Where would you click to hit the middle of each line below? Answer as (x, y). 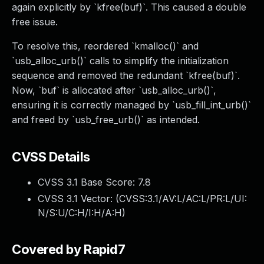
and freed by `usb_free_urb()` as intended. (106, 120)
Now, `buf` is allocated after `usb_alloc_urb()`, (114, 90)
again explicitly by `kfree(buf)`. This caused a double (129, 7)
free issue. (35, 22)
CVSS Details (51, 157)
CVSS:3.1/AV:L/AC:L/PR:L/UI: (183, 199)
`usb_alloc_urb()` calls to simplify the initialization (120, 61)
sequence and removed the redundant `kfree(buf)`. (126, 75)
